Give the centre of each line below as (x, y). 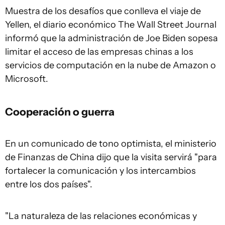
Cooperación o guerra (60, 111)
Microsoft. (27, 79)
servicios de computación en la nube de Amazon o (110, 65)
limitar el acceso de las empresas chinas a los (99, 52)
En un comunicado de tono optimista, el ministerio (111, 144)
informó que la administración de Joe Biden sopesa (111, 38)
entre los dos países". (49, 184)
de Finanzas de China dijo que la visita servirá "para (111, 157)
